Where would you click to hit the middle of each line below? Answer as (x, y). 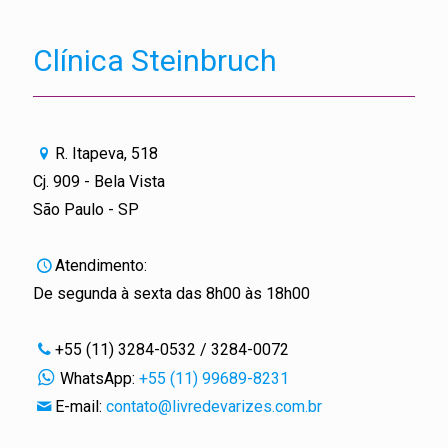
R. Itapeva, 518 (107, 153)
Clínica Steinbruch (155, 60)
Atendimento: (101, 265)
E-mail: (81, 406)
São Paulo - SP (86, 209)
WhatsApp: (99, 378)
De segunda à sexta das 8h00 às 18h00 (171, 293)
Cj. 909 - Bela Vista (99, 181)
